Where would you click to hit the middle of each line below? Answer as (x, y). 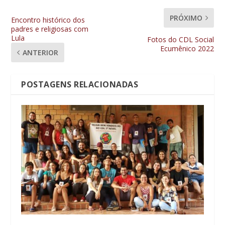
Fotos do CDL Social (180, 40)
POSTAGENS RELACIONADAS (80, 85)
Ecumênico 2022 (187, 49)
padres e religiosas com (50, 29)
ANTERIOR (41, 53)
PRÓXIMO (186, 18)
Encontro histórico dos (48, 20)
